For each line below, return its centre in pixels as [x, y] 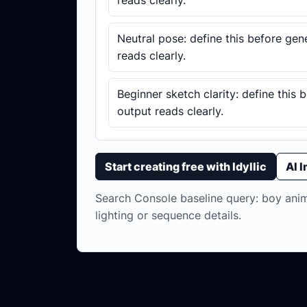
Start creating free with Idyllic [186, 166]
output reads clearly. [170, 111]
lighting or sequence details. [168, 216]
